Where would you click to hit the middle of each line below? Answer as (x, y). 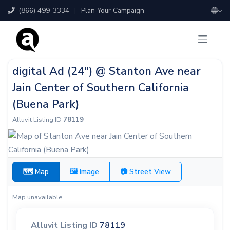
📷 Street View (146, 172)
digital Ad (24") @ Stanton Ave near (107, 72)
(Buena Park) (46, 104)
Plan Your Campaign (113, 11)
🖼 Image (84, 172)
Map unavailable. (38, 197)
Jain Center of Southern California (101, 88)
